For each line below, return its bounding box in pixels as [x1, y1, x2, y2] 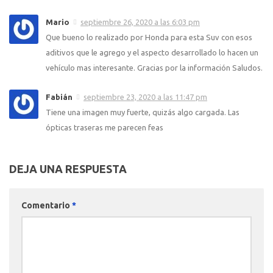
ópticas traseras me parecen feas [46, 122, 163, 132]
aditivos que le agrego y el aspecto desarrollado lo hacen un [46, 48, 258, 57]
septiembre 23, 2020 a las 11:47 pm [83, 92, 207, 101]
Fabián [46, 92, 73, 101]
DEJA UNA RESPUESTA [9, 162, 127, 175]
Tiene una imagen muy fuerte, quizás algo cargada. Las [46, 107, 239, 116]
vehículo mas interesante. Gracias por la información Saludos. [46, 63, 263, 72]
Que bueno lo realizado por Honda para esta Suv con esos [46, 32, 252, 41]
